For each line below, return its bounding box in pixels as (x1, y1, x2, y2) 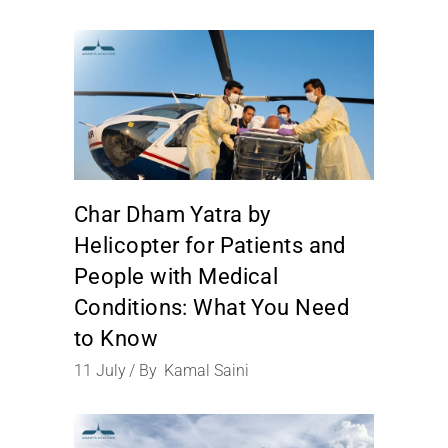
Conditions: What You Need (74, 295, 350, 320)
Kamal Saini (164, 361, 249, 380)
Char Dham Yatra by (74, 202, 271, 227)
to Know (74, 326, 159, 351)
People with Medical (74, 264, 279, 289)
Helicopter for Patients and (74, 233, 346, 258)
